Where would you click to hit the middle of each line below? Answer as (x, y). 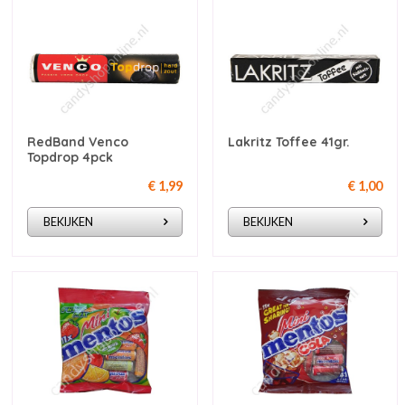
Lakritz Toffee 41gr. (288, 142)
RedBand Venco (78, 142)
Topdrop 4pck (71, 158)
